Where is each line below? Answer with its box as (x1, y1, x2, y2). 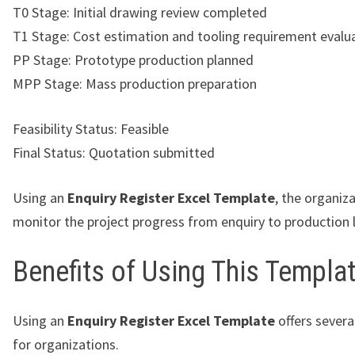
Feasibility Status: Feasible (13, 120, 169, 139)
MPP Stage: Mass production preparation (13, 74, 257, 94)
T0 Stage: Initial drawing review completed (13, 3, 267, 22)
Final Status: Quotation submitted (13, 143, 215, 162)
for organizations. (13, 334, 119, 353)
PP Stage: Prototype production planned (13, 51, 254, 70)
